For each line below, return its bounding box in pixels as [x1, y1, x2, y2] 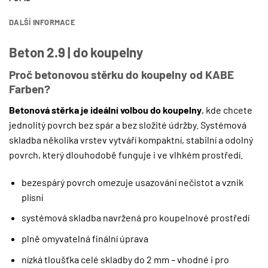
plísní [21, 191, 43, 203]
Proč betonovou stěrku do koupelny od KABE [9, 68, 234, 82]
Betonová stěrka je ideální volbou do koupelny [9, 104, 202, 115]
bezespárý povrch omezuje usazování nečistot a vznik [21, 176, 243, 188]
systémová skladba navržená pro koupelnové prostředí [21, 212, 249, 224]
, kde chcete [202, 104, 252, 115]
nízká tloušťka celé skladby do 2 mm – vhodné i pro [21, 253, 229, 265]
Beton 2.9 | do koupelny [9, 44, 143, 60]
